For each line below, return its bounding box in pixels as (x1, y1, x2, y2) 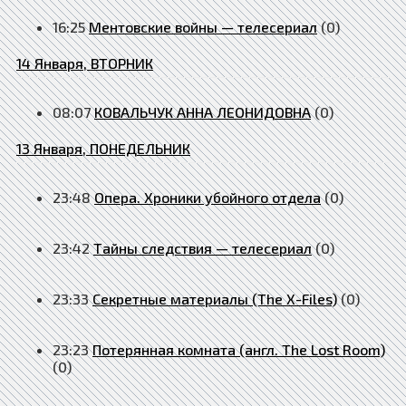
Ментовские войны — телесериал (89, 17, 317, 35)
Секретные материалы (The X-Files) (92, 289, 337, 307)
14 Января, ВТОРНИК (16, 53, 153, 72)
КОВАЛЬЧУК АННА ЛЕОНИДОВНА (94, 102, 311, 121)
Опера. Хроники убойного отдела (94, 188, 321, 206)
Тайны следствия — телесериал (93, 238, 312, 256)
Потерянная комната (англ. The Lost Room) (92, 340, 385, 358)
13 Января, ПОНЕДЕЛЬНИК (16, 139, 190, 157)
